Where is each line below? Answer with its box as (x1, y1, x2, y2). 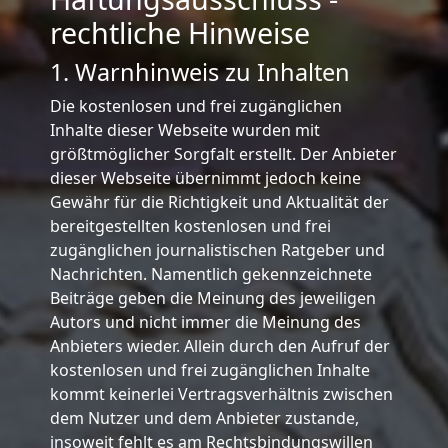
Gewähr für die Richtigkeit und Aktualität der (49, 190, 389, 213)
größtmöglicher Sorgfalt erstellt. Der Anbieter (49, 142, 397, 165)
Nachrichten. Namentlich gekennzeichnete (49, 262, 372, 285)
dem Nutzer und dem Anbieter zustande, (49, 406, 359, 429)
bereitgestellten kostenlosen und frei (49, 214, 331, 237)
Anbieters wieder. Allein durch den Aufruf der (49, 334, 390, 357)
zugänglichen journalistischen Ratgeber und (49, 238, 385, 261)
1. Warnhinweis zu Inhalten (49, 55, 350, 88)
